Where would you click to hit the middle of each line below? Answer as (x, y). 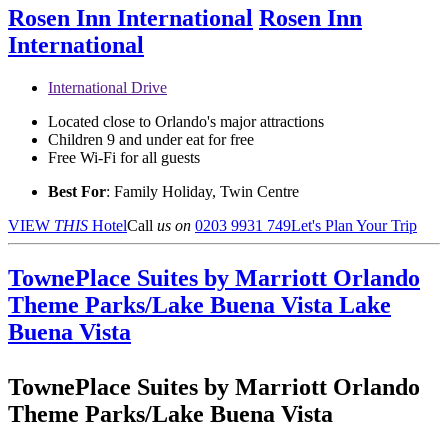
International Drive (107, 88)
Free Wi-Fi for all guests (124, 158)
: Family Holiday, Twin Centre (202, 192)
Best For (77, 192)
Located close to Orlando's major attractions (186, 122)
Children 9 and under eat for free (151, 140)
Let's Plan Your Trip (354, 226)
